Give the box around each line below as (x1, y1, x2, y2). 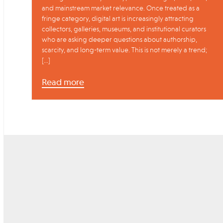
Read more (42, 78, 84, 87)
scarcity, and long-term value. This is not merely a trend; (42, 46, 207, 54)
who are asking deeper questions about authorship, (42, 36, 197, 43)
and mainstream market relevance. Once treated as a (42, 4, 200, 12)
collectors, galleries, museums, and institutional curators (42, 25, 206, 33)
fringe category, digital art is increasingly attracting (42, 15, 194, 22)
